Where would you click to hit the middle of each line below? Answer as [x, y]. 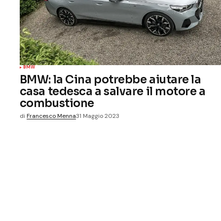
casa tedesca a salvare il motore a [112, 92]
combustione [57, 103]
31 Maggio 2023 [97, 116]
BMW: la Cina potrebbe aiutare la [110, 80]
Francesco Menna [51, 116]
